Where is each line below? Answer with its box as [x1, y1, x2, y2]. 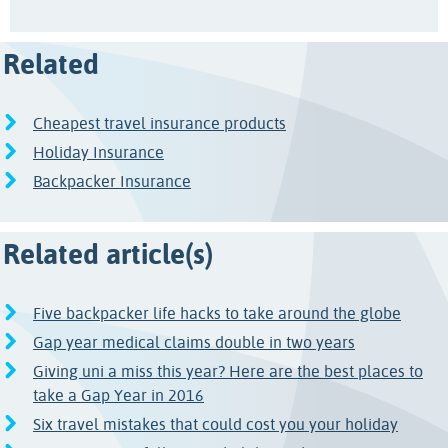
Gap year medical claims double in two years [33, 332, 355, 352]
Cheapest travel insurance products [33, 113, 286, 133]
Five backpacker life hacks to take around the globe [33, 303, 401, 323]
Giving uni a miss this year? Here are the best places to [33, 361, 423, 381]
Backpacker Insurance [33, 171, 191, 191]
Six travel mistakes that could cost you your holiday [33, 414, 398, 434]
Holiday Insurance [33, 142, 164, 162]
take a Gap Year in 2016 [33, 385, 204, 405]
